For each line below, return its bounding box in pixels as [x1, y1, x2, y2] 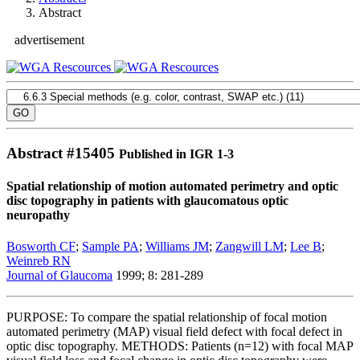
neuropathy [6, 207, 70, 222]
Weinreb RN [6, 254, 71, 268]
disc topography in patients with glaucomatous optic [6, 193, 288, 207]
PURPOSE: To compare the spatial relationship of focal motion [6, 310, 327, 325]
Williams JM [145, 239, 209, 254]
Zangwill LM [215, 239, 284, 254]
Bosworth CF [6, 239, 76, 254]
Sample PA [82, 239, 139, 254]
